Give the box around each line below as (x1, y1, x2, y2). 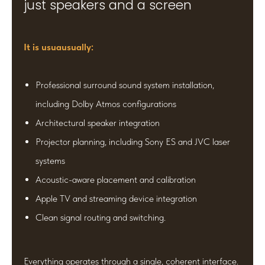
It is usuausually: (24, 41, 93, 53)
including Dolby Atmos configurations (35, 98, 176, 110)
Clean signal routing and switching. (35, 212, 166, 224)
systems (35, 155, 65, 167)
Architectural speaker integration (35, 117, 160, 129)
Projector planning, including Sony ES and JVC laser (35, 136, 230, 148)
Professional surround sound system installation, (35, 79, 214, 91)
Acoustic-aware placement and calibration (35, 174, 196, 186)
